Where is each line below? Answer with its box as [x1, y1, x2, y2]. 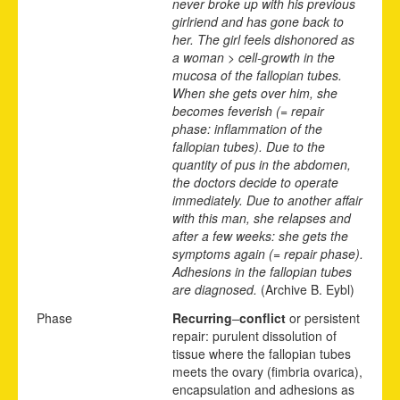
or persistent [286, 308, 360, 327]
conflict [239, 308, 286, 327]
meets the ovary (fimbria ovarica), [172, 362, 362, 380]
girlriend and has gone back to [172, 12, 344, 30]
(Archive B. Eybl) [261, 279, 354, 298]
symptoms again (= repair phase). [172, 244, 363, 262]
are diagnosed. [172, 279, 261, 298]
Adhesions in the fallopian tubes [172, 262, 352, 280]
